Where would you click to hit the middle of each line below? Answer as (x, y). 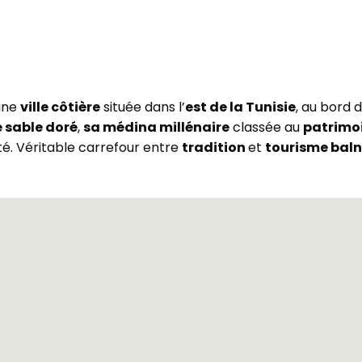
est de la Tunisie (241, 107)
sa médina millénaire (157, 127)
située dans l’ (143, 107)
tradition (215, 147)
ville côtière (61, 107)
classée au (267, 127)
